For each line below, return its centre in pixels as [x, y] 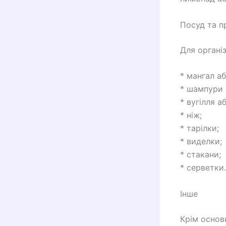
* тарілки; [200, 128]
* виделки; [201, 142]
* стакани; [201, 155]
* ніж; [191, 115]
